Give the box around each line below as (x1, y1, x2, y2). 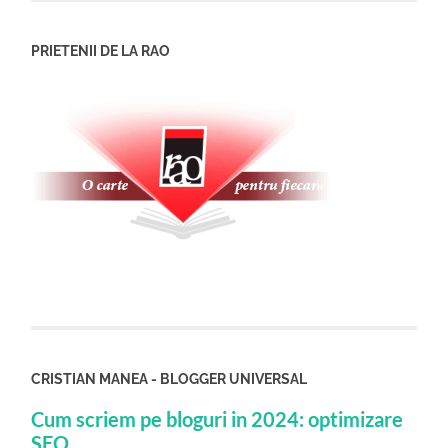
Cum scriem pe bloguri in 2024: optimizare (31, 407, 404, 432)
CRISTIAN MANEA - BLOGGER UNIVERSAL (31, 370, 308, 388)
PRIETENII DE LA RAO (31, 42, 171, 60)
